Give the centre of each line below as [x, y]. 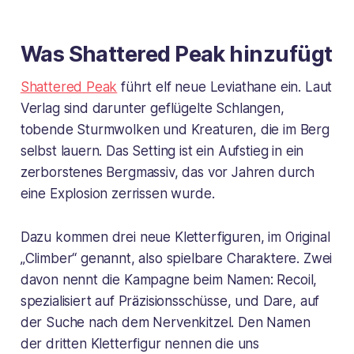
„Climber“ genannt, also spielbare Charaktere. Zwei [176, 259]
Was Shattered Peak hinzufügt [176, 55]
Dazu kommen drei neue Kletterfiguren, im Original [175, 237]
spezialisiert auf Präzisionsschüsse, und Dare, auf [170, 301]
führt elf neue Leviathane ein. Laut [225, 87]
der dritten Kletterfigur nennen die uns [140, 344]
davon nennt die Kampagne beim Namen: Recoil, [169, 280]
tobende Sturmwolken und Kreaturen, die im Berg [175, 130]
